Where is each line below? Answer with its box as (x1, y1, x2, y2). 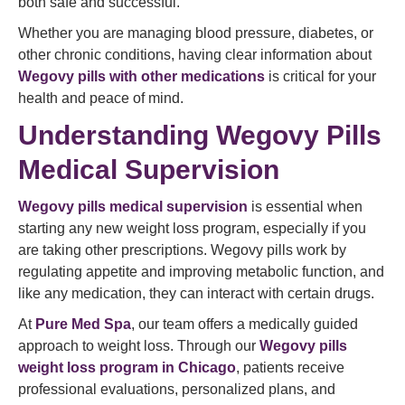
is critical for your (265, 69, 376, 84)
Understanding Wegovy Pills (18, 120, 381, 150)
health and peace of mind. (18, 90, 184, 106)
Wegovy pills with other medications (18, 69, 265, 84)
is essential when (248, 199, 363, 214)
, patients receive (236, 360, 344, 375)
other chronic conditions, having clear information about (18, 47, 372, 62)
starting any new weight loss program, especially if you (18, 221, 366, 236)
